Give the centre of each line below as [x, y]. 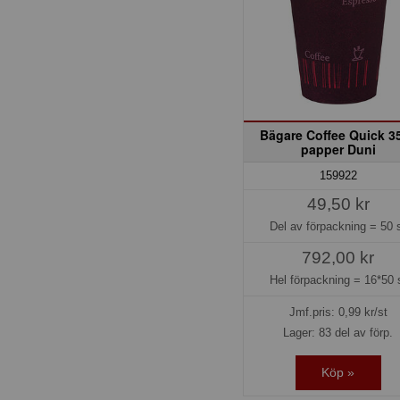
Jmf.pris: [313, 312]
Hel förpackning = [317, 279]
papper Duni [338, 149]
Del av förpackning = [325, 226]
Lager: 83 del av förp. [338, 333]
